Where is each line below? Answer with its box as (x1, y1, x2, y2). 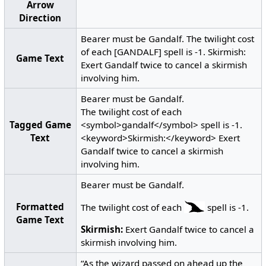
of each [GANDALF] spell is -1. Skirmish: (81, 45, 246, 58)
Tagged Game (9, 118, 71, 131)
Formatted (16, 200, 65, 213)
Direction (19, 11, 62, 24)
